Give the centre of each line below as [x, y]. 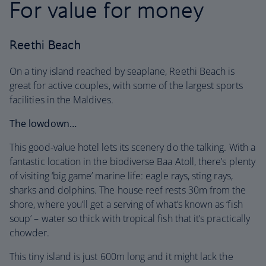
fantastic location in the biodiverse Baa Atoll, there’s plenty [132, 161]
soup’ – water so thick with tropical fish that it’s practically [130, 218]
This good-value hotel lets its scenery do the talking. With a [132, 147]
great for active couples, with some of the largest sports [126, 85]
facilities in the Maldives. [61, 100]
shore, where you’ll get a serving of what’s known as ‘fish [126, 204]
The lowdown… [43, 123]
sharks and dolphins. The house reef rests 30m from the [128, 190]
